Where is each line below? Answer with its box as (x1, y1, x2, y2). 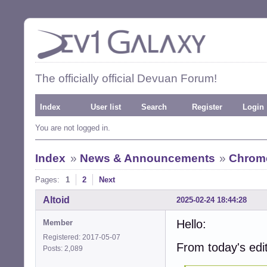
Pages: (35, 175, 60, 184)
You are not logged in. (35, 123, 110, 132)
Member (43, 218, 73, 227)
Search (141, 103, 167, 111)
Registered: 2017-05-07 (43, 232, 120, 241)
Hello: (176, 217, 206, 231)
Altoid (43, 194, 70, 205)
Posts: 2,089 (43, 244, 86, 253)
